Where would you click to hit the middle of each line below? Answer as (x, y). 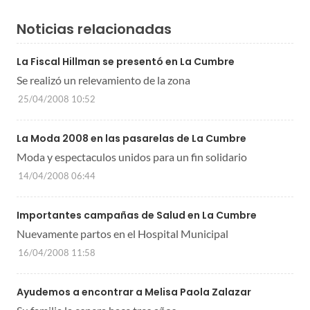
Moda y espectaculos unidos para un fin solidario (132, 156)
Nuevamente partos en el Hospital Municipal (122, 233)
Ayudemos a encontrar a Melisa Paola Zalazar (134, 292)
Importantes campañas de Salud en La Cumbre (137, 215)
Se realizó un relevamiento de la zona (103, 80)
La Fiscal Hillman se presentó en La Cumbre (126, 61)
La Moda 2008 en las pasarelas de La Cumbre (131, 138)
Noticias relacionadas (94, 29)
